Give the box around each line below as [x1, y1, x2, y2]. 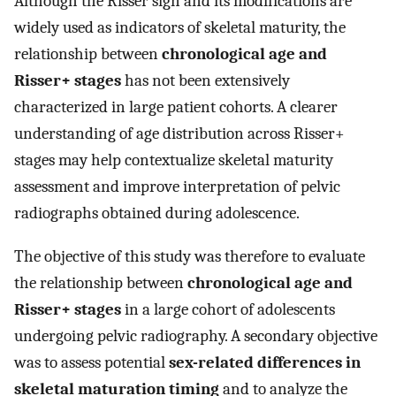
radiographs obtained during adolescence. [14, 203, 300, 224]
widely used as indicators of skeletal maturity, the [14, 18, 346, 38]
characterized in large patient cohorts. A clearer [14, 97, 338, 118]
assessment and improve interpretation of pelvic [14, 177, 340, 197]
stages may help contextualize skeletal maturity [14, 150, 333, 171]
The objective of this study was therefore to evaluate [14, 246, 365, 266]
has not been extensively [121, 71, 290, 91]
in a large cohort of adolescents [121, 299, 335, 319]
